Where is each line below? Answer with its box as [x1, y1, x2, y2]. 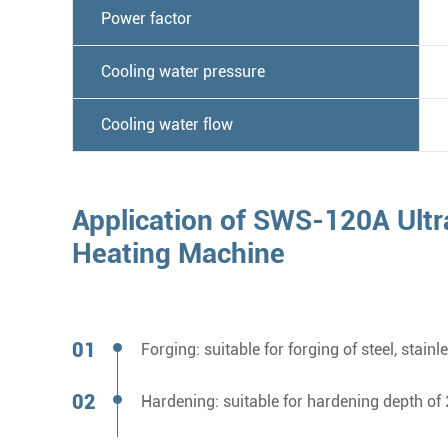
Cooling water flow [101, 115, 233, 135]
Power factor [101, 9, 192, 29]
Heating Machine [72, 237, 285, 271]
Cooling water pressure [101, 62, 265, 82]
